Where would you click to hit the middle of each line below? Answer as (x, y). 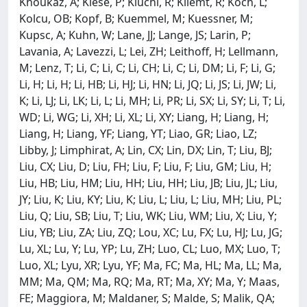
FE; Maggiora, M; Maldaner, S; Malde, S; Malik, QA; (147, 298)
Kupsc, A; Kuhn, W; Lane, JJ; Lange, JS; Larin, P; (135, 35)
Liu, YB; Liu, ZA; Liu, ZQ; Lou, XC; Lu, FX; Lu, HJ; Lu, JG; (151, 232)
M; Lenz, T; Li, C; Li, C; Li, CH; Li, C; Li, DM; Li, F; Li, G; (147, 67)
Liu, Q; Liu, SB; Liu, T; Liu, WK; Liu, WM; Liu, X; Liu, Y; (148, 216)
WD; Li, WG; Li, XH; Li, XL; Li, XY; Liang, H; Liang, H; (144, 117)
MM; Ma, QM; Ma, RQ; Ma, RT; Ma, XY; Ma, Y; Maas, (149, 281)
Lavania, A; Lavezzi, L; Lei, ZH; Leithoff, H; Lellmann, (149, 51)
